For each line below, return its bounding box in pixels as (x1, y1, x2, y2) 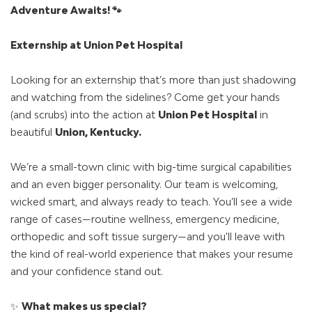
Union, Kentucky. (55, 126, 141, 139)
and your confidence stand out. (10, 265, 163, 278)
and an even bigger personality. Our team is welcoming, (10, 178, 278, 191)
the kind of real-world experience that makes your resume (10, 248, 293, 260)
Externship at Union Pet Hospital (10, 39, 182, 52)
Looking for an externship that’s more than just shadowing (10, 74, 296, 86)
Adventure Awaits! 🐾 (10, 4, 122, 17)
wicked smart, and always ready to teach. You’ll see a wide (10, 196, 292, 208)
